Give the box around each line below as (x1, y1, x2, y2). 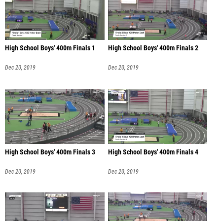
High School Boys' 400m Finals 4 (108, 147, 198, 156)
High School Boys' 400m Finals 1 (5, 43, 95, 52)
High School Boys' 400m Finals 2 (108, 43, 198, 52)
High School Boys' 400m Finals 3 (5, 147, 95, 156)
